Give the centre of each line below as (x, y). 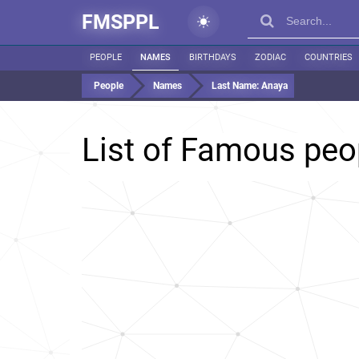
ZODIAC (270, 57)
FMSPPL (121, 22)
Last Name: (236, 86)
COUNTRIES (329, 57)
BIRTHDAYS (213, 57)
